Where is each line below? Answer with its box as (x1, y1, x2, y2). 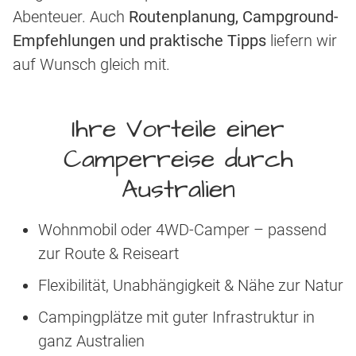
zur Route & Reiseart (38, 244, 179, 264)
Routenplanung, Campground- (129, 7, 339, 27)
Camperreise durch (63, 141, 293, 178)
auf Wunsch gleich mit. (13, 55, 170, 75)
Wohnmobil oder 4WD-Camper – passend (38, 220, 327, 240)
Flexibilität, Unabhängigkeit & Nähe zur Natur (38, 276, 343, 296)
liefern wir (266, 31, 337, 51)
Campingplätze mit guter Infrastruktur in (38, 308, 315, 327)
